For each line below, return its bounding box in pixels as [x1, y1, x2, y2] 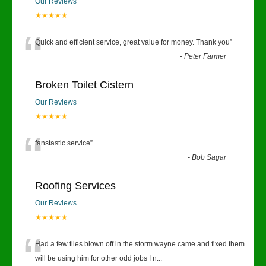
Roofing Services [35, 180, 116, 192]
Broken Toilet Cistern [35, 79, 134, 91]
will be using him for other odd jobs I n [35, 254, 157, 262]
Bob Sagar [192, 153, 227, 161]
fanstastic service [35, 139, 90, 147]
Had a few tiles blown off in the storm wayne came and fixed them [35, 240, 245, 248]
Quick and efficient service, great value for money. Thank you [35, 38, 230, 46]
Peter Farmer [184, 52, 227, 61]
